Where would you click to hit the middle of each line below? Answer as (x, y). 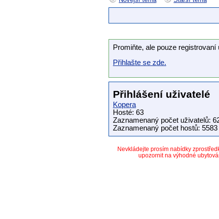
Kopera (124, 105)
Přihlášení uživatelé (162, 95)
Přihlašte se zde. (140, 62)
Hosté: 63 (128, 113)
